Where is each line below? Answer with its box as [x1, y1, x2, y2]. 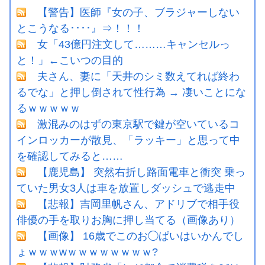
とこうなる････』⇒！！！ [17, 22, 144, 34]
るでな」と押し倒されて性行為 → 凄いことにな [17, 86, 246, 98]
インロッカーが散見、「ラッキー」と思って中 [17, 134, 240, 146]
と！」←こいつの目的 [17, 54, 123, 66]
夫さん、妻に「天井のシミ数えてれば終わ [37, 70, 240, 82]
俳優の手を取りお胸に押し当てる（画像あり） [17, 214, 240, 226]
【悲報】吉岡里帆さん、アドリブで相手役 [37, 198, 240, 210]
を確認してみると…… [17, 150, 123, 162]
